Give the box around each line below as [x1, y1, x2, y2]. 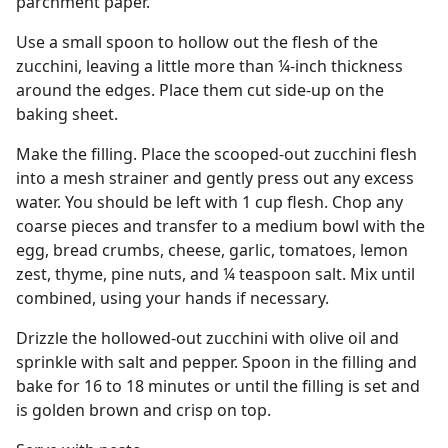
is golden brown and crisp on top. [16, 399, 271, 421]
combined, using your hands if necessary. [16, 287, 329, 309]
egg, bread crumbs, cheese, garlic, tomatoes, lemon [16, 239, 408, 261]
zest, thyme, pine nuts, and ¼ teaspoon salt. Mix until [16, 263, 415, 285]
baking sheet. [16, 103, 118, 125]
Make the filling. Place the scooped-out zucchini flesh [16, 143, 417, 165]
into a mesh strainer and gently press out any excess [16, 167, 414, 189]
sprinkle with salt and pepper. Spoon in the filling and [16, 351, 417, 373]
